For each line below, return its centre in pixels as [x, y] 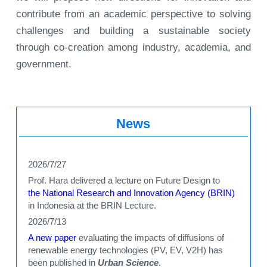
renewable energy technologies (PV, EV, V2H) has [126, 250]
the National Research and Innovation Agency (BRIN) [132, 193]
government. [44, 64]
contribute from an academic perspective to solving [133, 14]
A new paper [52, 238]
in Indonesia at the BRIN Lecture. [92, 206]
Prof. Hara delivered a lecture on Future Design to [124, 181]
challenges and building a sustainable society [133, 31]
